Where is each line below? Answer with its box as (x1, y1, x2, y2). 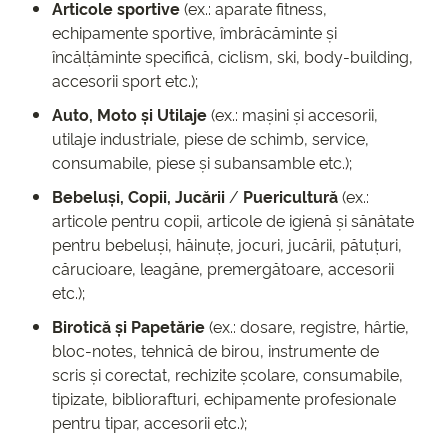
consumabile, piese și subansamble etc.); (52, 151, 352, 174)
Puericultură (239, 185, 338, 208)
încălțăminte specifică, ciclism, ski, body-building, (52, 45, 413, 68)
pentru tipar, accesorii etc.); (52, 411, 247, 434)
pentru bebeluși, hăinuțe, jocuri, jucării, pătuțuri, (52, 233, 402, 256)
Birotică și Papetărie (52, 315, 205, 338)
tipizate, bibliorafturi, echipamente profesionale (52, 387, 396, 410)
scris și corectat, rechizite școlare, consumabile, (52, 363, 403, 386)
